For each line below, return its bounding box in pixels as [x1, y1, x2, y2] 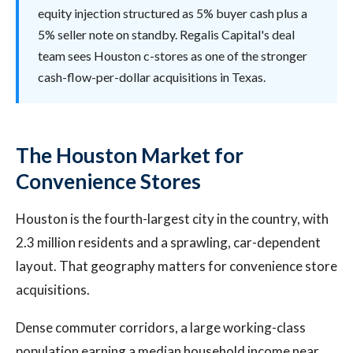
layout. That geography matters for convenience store [16, 258, 337, 274]
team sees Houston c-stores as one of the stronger [38, 48, 307, 63]
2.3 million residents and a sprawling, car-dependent [16, 234, 321, 251]
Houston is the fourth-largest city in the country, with [16, 210, 329, 227]
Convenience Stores [16, 169, 201, 194]
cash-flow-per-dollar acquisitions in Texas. [38, 69, 266, 84]
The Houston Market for [16, 143, 243, 168]
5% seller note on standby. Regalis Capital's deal [38, 27, 295, 42]
